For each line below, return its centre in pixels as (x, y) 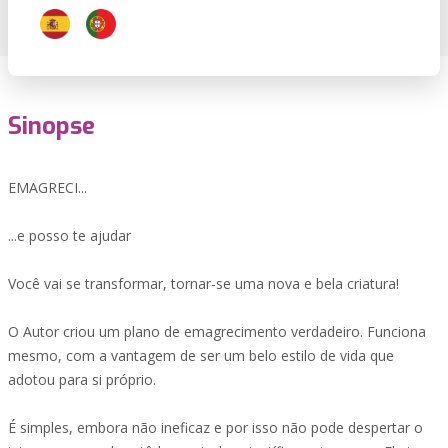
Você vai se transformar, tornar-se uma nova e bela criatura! (203, 283)
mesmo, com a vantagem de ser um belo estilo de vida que (201, 355)
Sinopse (51, 126)
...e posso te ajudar (69, 235)
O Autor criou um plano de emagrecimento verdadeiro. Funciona (217, 331)
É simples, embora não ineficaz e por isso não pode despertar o (215, 427)
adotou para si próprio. (82, 379)
